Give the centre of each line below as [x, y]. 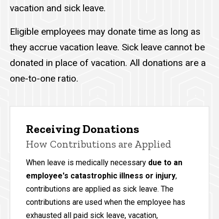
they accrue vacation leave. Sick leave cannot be [107, 47]
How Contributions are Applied [99, 144]
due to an [165, 163]
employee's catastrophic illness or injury [101, 176]
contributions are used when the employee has [106, 202]
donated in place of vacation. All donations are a [108, 63]
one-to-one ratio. [45, 79]
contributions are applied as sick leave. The [100, 189]
